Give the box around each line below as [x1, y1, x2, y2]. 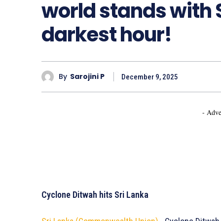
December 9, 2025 [121, 72, 178, 81]
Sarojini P [70, 72, 105, 82]
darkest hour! [41, 20, 172, 48]
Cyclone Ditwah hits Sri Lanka [41, 189, 148, 200]
